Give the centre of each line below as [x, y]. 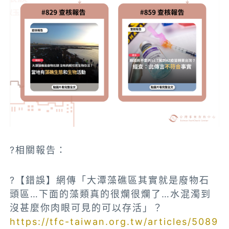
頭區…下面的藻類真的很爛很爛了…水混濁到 [111, 194]
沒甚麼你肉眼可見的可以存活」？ [87, 208]
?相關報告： [38, 150]
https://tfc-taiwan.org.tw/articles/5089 [114, 221]
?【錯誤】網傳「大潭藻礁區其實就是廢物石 [110, 180]
